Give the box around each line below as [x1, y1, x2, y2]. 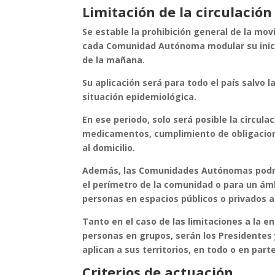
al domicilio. [82, 142, 136, 154]
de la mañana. [82, 54, 145, 66]
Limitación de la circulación [82, 2, 273, 21]
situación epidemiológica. [82, 91, 197, 103]
